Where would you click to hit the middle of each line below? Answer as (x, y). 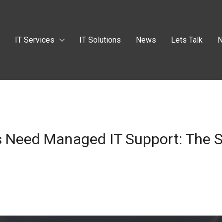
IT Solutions (100, 40)
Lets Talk (187, 40)
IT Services (35, 40)
